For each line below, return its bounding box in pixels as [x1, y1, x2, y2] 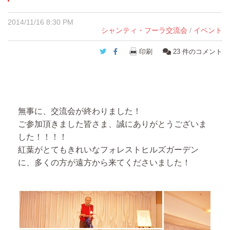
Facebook [117, 48, 157, 54]
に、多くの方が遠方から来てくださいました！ [18, 158, 190, 167]
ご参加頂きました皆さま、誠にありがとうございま [18, 120, 207, 128]
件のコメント [180, 48, 222, 55]
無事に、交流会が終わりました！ [18, 107, 141, 116]
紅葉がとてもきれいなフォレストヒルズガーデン [18, 145, 199, 154]
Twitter [106, 48, 142, 54]
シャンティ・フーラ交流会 [101, 26, 187, 34]
